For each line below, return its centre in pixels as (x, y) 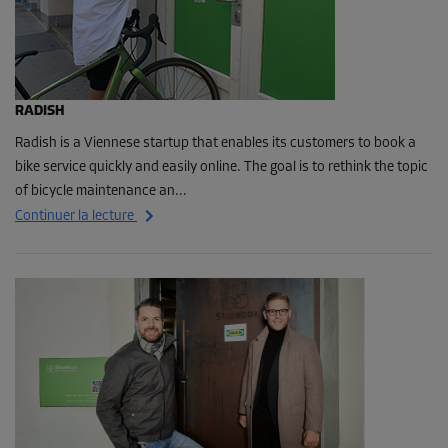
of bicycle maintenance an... (101, 191)
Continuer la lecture (74, 216)
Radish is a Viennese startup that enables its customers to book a (215, 143)
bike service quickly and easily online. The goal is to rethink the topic (221, 167)
